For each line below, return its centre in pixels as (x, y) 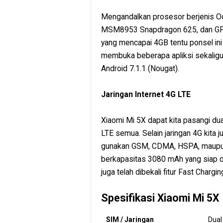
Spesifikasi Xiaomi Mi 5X (160, 198)
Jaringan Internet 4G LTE (146, 94)
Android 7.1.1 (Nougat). (140, 68)
